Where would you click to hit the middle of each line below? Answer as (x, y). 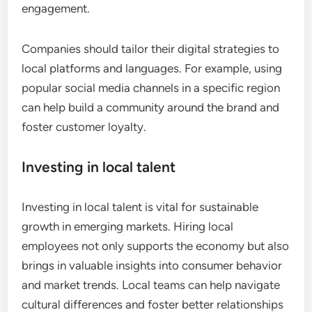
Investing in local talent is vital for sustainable (140, 207)
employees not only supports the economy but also (156, 246)
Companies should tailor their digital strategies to (151, 49)
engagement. (56, 9)
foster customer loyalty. (84, 127)
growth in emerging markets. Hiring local (128, 227)
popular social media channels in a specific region (151, 88)
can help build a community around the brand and (151, 108)
